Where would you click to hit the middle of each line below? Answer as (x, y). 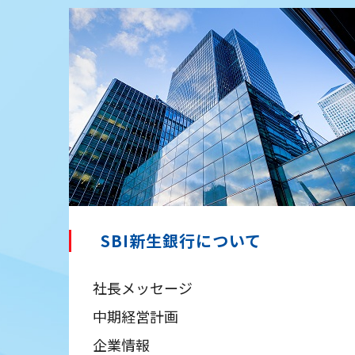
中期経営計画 (136, 316)
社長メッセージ (143, 287)
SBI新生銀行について (181, 240)
